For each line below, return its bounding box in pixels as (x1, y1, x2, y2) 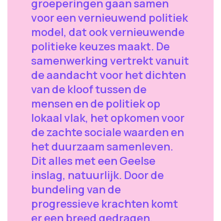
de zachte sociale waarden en (31, 125, 184, 140)
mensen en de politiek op (31, 96, 160, 111)
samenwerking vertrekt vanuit (31, 53, 189, 68)
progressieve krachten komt (31, 196, 178, 211)
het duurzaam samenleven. (31, 139, 173, 154)
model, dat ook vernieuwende (31, 25, 184, 39)
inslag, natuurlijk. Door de (31, 168, 164, 183)
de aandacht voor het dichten (31, 68, 186, 82)
